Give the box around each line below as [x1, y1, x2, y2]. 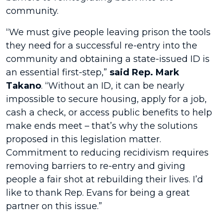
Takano [6, 80, 41, 91]
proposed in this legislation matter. [6, 134, 161, 145]
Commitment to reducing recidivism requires [6, 147, 209, 158]
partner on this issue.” [6, 201, 102, 212]
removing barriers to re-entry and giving [6, 161, 185, 171]
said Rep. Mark [110, 67, 179, 78]
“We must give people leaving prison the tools [6, 27, 211, 38]
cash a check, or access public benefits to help [6, 107, 212, 118]
